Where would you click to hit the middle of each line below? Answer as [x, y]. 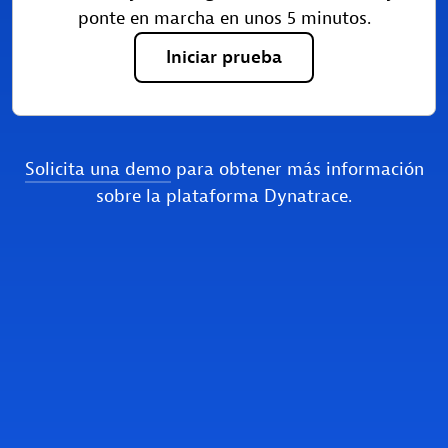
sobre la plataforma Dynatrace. [224, 196]
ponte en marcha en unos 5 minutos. [224, 18]
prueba [252, 57]
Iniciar [194, 57]
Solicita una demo [97, 169]
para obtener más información [297, 169]
